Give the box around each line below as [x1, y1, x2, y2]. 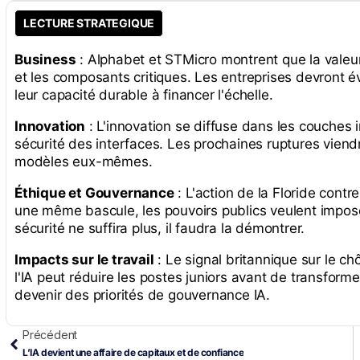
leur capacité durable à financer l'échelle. [14, 87, 273, 104]
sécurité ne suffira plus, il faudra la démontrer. [14, 220, 305, 237]
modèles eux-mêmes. [14, 153, 153, 170]
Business [14, 51, 76, 68]
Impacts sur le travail [14, 252, 154, 268]
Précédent [22, 328, 78, 342]
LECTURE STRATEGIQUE [23, 16, 155, 31]
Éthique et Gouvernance [14, 185, 174, 202]
